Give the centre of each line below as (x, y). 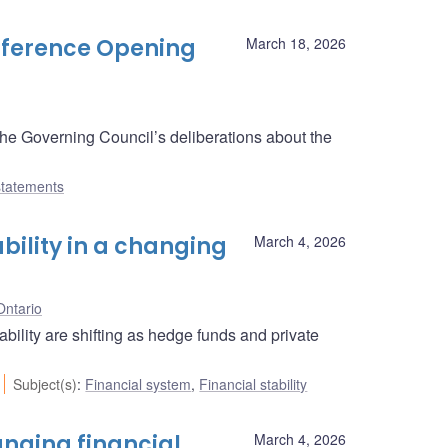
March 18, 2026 (296, 42)
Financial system (138, 383)
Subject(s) (45, 383)
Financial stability (253, 383)
